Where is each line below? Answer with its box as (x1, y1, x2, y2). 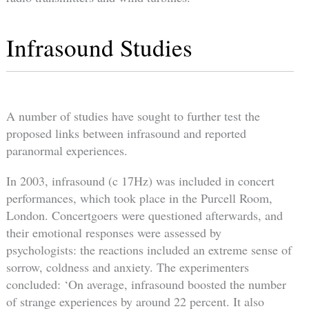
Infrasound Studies (6, 30, 192, 63)
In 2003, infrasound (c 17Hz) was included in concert (6, 172, 275, 189)
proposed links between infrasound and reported (6, 125, 246, 142)
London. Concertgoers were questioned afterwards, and (6, 206, 283, 223)
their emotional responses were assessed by (6, 223, 221, 241)
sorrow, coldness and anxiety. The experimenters (6, 258, 249, 275)
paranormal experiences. (6, 142, 128, 159)
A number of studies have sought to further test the (6, 108, 260, 125)
